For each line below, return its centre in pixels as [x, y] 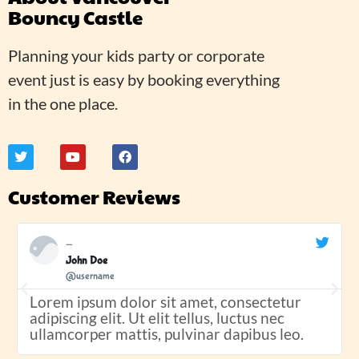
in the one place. [65, 104]
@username [90, 276]
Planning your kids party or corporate [136, 56]
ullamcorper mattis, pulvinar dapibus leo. [166, 334]
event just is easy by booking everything [144, 80]
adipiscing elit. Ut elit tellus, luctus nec [157, 318]
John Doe [86, 261]
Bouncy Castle [75, 17]
